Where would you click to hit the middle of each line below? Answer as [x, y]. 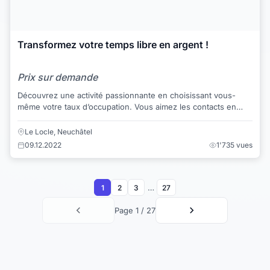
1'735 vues [234, 145]
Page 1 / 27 [135, 211]
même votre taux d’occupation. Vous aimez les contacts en [76, 106]
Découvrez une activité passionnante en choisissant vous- [127, 95]
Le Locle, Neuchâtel [58, 132]
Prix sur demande [58, 77]
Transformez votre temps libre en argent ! [113, 45]
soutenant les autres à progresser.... [86, 118]
